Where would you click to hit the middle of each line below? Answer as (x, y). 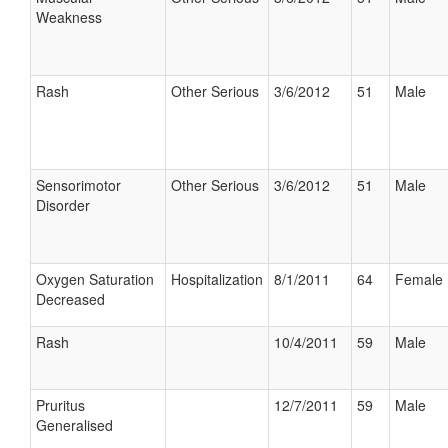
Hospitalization (217, 279)
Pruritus (60, 405)
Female (419, 279)
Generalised (74, 425)
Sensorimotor (78, 185)
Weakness (69, 17)
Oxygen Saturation (95, 279)
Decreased (70, 299)
